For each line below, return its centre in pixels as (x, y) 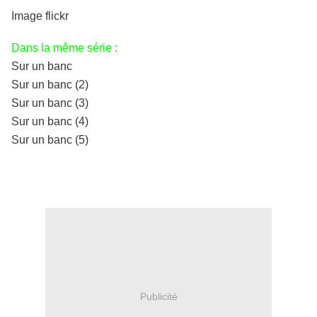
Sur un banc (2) (50, 85)
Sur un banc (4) (50, 122)
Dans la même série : (64, 48)
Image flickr (40, 16)
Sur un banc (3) (50, 103)
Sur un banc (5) (50, 140)
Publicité (158, 296)
